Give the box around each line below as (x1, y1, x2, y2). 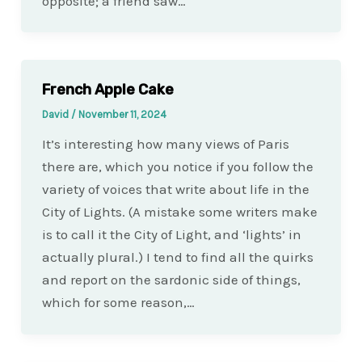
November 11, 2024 (78, 108, 166, 121)
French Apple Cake (41, 80, 174, 99)
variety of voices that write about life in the (41, 181, 309, 198)
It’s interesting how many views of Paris (41, 136, 289, 153)
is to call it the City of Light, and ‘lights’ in (41, 226, 301, 243)
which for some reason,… (41, 294, 195, 311)
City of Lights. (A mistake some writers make (41, 204, 318, 221)
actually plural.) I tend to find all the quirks (41, 249, 314, 266)
